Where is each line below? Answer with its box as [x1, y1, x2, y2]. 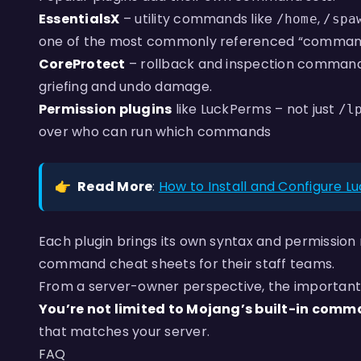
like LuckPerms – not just [172, 100, 338, 118]
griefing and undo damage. [39, 77, 213, 96]
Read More [77, 177, 153, 196]
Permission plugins [39, 100, 172, 118]
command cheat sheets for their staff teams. [39, 255, 335, 273]
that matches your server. [39, 322, 210, 341]
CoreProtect [39, 55, 126, 73]
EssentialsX [39, 10, 120, 28]
